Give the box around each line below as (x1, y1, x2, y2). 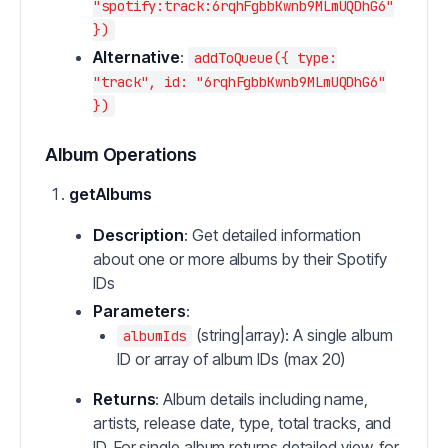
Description (93, 225, 185, 245)
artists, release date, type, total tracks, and (93, 413, 392, 433)
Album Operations (45, 144, 197, 165)
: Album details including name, (155, 389, 368, 409)
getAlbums (69, 184, 153, 204)
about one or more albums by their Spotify (93, 249, 387, 269)
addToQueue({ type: (193, 49, 337, 67)
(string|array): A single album (192, 325, 393, 345)
